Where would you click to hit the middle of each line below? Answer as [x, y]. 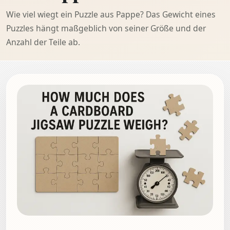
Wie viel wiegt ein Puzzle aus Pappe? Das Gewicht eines [111, 15]
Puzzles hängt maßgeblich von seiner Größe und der [106, 28]
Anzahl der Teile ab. [43, 42]
